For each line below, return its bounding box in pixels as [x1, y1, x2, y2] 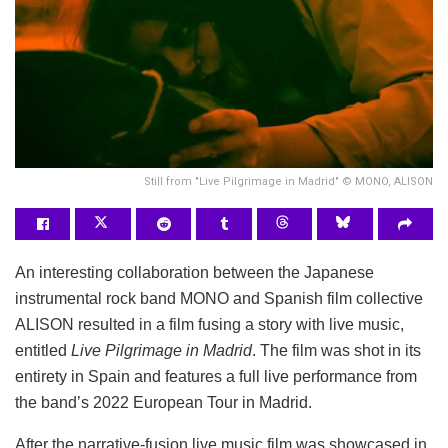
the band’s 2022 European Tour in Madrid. [15, 394, 312, 412]
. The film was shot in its [252, 342, 421, 360]
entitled [15, 342, 71, 360]
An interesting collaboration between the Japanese [15, 264, 374, 282]
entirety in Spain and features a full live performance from [15, 368, 417, 386]
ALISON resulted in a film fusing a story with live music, [15, 316, 404, 334]
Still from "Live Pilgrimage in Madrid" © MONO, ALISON [144, 175, 433, 189]
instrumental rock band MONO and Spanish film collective [15, 290, 423, 308]
